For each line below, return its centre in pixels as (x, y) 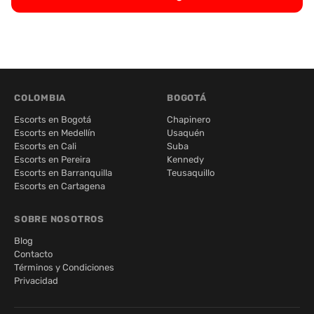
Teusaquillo (191, 173)
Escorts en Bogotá (53, 120)
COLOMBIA (40, 98)
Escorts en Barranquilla (63, 173)
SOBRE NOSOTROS (59, 219)
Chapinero (189, 120)
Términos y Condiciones (64, 268)
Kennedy (185, 160)
